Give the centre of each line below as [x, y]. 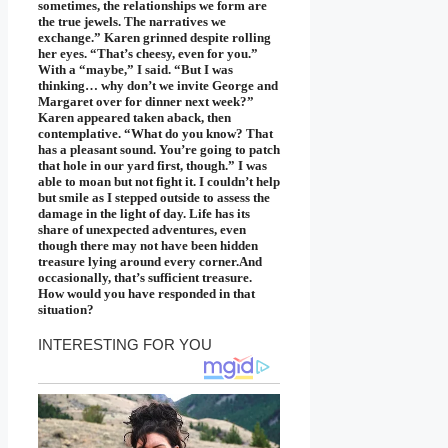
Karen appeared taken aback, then [134, 118]
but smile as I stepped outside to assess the [154, 198]
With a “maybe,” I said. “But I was [135, 70]
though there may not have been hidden [148, 246]
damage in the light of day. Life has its [144, 214]
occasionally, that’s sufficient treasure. [145, 278]
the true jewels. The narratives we [132, 22]
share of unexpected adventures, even [142, 230]
